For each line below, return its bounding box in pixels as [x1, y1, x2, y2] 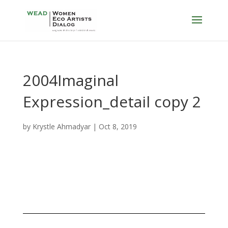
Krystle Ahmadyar [32, 122, 91, 131]
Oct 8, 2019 [98, 122, 137, 131]
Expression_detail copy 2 [22, 91, 201, 112]
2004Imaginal [22, 70, 119, 91]
